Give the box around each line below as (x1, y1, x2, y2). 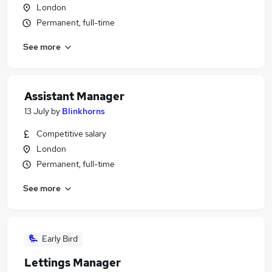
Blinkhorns (62, 106, 105, 117)
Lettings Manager (24, 256, 121, 270)
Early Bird (42, 233, 78, 244)
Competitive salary (36, 128, 106, 139)
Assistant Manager (24, 89, 124, 103)
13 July (24, 106, 49, 117)
